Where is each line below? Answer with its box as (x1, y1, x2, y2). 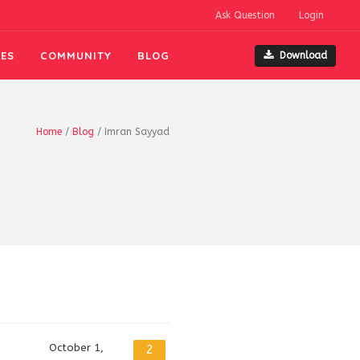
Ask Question (215, 10, 275, 21)
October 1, (49, 342, 104, 354)
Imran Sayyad (104, 126, 170, 137)
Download (280, 49, 327, 61)
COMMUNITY (40, 49, 112, 62)
